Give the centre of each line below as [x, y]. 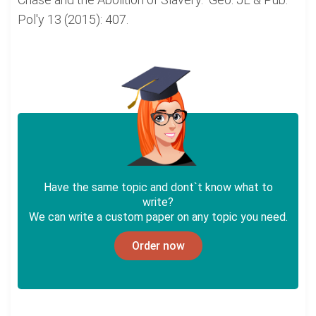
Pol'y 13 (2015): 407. [73, 19]
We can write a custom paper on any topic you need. [158, 217]
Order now [158, 246]
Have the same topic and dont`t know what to [158, 187]
